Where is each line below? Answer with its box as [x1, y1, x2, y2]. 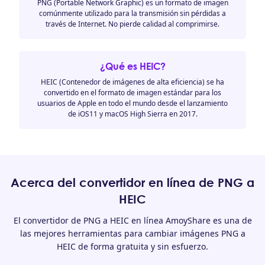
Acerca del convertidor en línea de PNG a [11, 175, 254, 189]
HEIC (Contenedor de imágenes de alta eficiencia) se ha [41, 77, 224, 87]
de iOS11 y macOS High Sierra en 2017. [67, 109, 198, 119]
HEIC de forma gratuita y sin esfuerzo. [57, 241, 208, 252]
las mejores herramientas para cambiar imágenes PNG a [20, 228, 245, 239]
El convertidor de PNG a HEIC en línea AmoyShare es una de [13, 215, 252, 226]
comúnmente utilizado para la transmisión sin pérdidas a [39, 8, 226, 18]
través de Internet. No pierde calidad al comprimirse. [46, 19, 219, 29]
